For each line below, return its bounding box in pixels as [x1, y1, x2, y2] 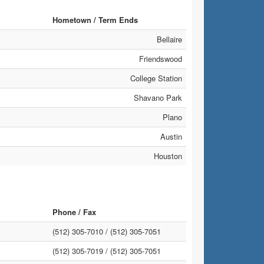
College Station [130, 72, 182, 84]
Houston [153, 150, 182, 161]
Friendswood [138, 53, 182, 64]
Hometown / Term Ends [52, 14, 138, 25]
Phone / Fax [52, 206, 96, 217]
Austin [160, 131, 182, 142]
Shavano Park [133, 92, 182, 103]
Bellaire [156, 34, 182, 45]
